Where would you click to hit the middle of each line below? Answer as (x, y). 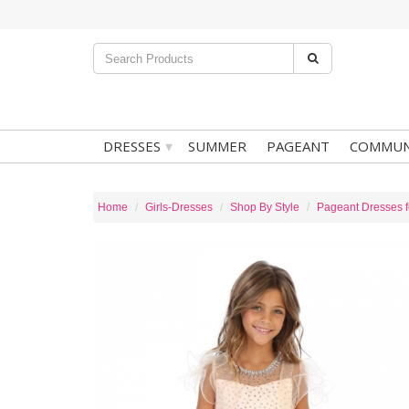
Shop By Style (265, 207)
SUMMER (217, 146)
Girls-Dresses (179, 207)
